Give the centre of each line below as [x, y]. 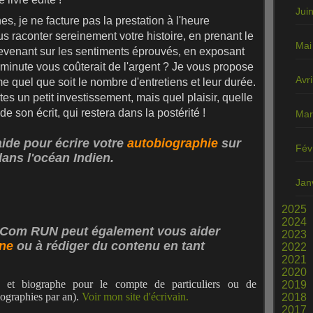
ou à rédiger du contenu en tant [111, 246]
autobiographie [173, 143]
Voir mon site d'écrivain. [135, 297]
